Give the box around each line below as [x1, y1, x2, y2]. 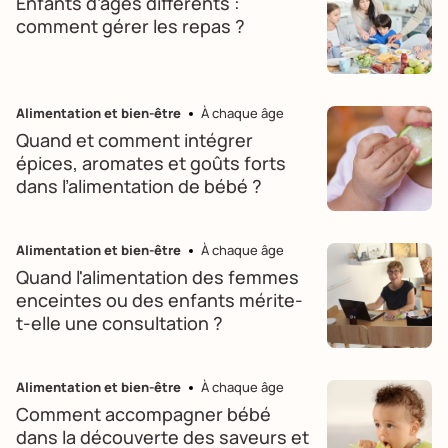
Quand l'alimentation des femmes [16, 265, 299, 289]
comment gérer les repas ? [16, 14, 245, 38]
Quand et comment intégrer [16, 128, 253, 152]
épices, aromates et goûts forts [16, 151, 286, 175]
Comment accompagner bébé [16, 402, 271, 426]
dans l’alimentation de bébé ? [16, 174, 262, 198]
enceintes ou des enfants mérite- [16, 288, 303, 312]
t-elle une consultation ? [16, 311, 223, 335]
